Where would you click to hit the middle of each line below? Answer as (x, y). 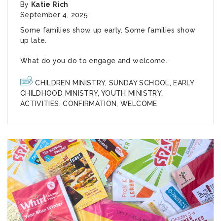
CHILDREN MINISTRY (70, 83)
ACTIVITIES (40, 104)
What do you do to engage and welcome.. (95, 61)
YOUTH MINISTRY (131, 93)
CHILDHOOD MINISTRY (59, 93)
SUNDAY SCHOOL (139, 83)
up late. (34, 41)
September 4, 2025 (54, 15)
